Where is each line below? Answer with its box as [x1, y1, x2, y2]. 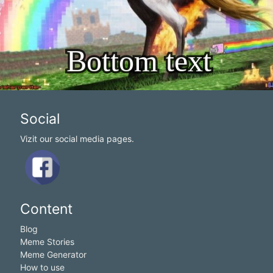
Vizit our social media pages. [19, 133, 134, 144]
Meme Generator [19, 249, 87, 260]
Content [19, 200, 73, 218]
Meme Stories [19, 236, 74, 247]
